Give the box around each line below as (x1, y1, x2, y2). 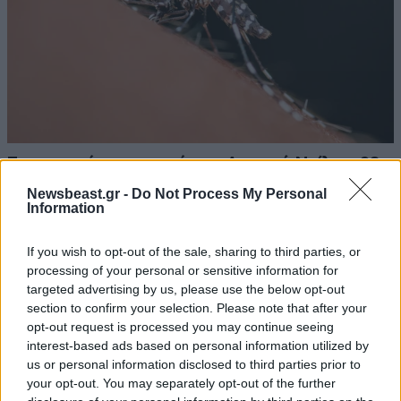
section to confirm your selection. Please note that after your (27, 300, 367, 315)
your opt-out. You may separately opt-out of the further (27, 375, 336, 390)
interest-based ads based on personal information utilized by (27, 337, 369, 353)
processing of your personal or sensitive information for (27, 262, 338, 277)
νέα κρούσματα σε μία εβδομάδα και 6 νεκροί (7, 177, 371, 195)
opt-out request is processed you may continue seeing (27, 319, 334, 334)
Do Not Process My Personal (132, 185, 327, 201)
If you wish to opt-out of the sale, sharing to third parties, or (27, 243, 361, 259)
